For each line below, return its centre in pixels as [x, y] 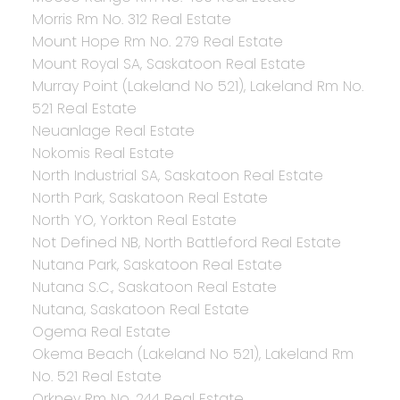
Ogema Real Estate [101, 332]
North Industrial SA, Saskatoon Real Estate [177, 176]
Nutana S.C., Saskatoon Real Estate [154, 287]
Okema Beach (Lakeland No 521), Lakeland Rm [192, 354]
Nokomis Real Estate [103, 154]
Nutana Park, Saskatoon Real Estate [157, 265]
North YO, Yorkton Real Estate [134, 221]
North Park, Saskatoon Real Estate [150, 198]
